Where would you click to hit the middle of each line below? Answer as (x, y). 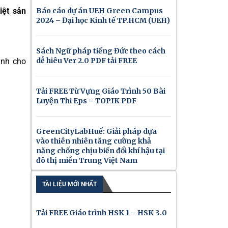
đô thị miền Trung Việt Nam (87, 160)
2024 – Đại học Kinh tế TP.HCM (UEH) (103, 20)
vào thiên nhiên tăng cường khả (94, 141)
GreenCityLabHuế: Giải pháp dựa (96, 131)
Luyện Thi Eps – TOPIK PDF (86, 101)
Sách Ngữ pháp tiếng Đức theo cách (101, 51)
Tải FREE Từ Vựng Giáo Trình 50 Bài (101, 91)
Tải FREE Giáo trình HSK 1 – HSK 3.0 (102, 213)
